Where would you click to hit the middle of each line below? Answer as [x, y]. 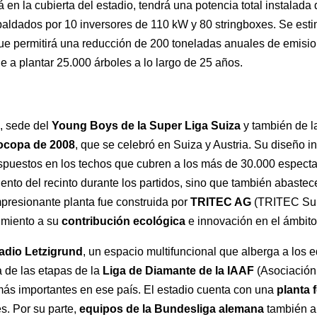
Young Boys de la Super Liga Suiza [146, 126]
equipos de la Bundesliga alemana [172, 309]
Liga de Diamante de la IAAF [179, 271]
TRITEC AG [221, 202]
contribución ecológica [125, 221]
